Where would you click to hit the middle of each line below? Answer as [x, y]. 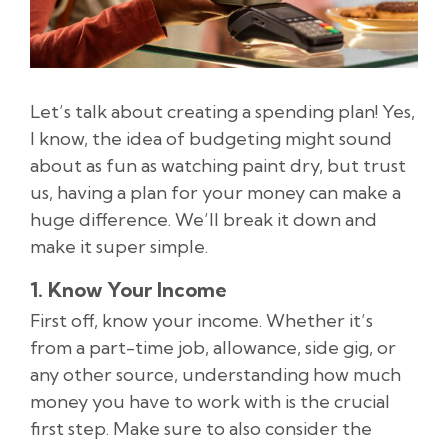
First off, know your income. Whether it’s [201, 321]
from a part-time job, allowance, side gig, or [213, 348]
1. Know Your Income [128, 290]
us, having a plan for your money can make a [215, 193]
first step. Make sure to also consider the [201, 429]
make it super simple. [119, 247]
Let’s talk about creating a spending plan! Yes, [222, 112]
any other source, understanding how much [215, 375]
